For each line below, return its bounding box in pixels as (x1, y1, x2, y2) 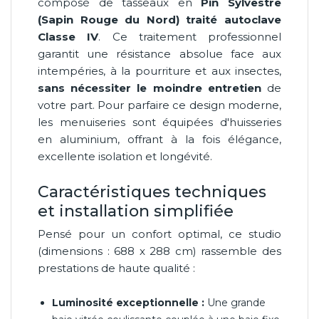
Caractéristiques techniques (38, 182, 266, 202)
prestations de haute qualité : (38, 261, 195, 275)
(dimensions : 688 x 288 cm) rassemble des (38, 244, 281, 258)
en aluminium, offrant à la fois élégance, (38, 132, 281, 146)
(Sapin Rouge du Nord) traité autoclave (38, 12, 281, 26)
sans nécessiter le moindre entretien (38, 80, 261, 95)
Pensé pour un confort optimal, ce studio (38, 226, 281, 241)
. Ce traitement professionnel (98, 29, 281, 43)
